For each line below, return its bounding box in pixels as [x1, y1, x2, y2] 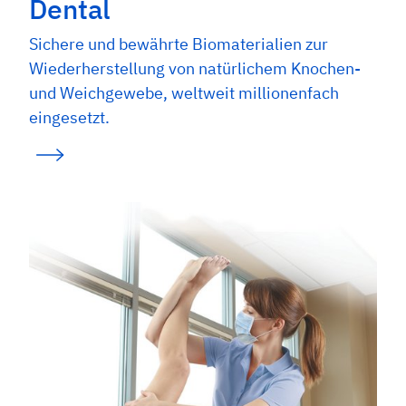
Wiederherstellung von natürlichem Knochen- [29, 58, 361, 79]
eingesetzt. [29, 107, 110, 128]
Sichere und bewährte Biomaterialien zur [29, 34, 328, 54]
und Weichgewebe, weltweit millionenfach [29, 82, 339, 103]
